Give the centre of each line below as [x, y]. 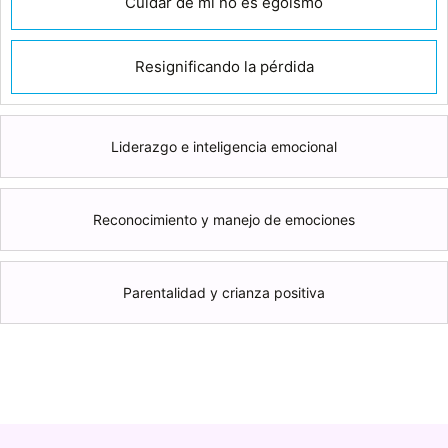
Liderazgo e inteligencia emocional [224, 146]
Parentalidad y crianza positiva [267, 292]
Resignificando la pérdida [224, 66]
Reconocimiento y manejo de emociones [224, 219]
